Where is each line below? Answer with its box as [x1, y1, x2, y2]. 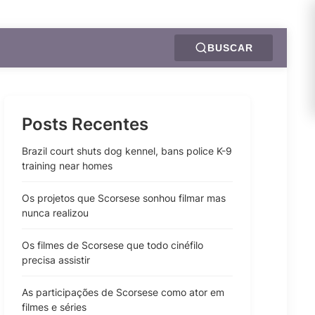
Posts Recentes [22, 114, 148, 134]
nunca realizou [22, 207, 89, 219]
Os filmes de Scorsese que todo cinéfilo [22, 239, 203, 251]
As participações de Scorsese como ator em [22, 286, 224, 298]
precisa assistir [22, 254, 90, 266]
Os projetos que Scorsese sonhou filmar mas [22, 192, 226, 204]
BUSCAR [207, 42, 253, 53]
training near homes [22, 160, 112, 172]
